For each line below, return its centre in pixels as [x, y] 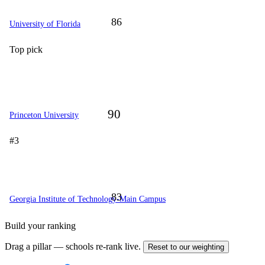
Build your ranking [40, 226]
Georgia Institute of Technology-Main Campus [88, 199]
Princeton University [44, 115]
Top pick [26, 50]
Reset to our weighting [186, 247]
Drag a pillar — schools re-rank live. [74, 247]
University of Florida [45, 24]
